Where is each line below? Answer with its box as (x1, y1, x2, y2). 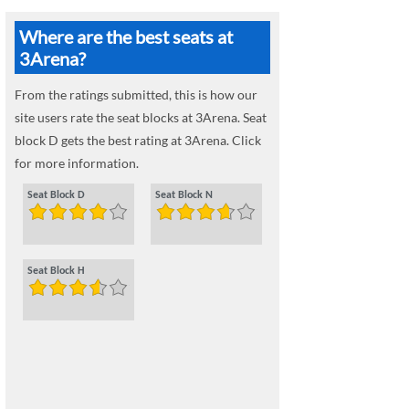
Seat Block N (155, 190, 213, 202)
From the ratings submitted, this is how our (15, 87, 257, 103)
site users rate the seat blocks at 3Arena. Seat (15, 110, 267, 126)
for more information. (15, 155, 139, 172)
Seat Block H (27, 266, 85, 278)
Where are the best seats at (19, 26, 233, 48)
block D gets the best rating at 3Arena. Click (15, 132, 261, 149)
